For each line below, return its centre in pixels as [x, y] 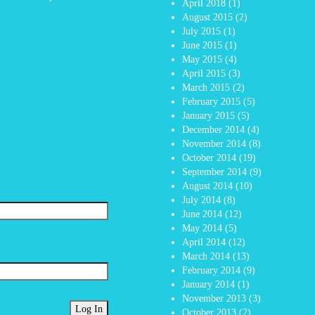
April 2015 [204, 73]
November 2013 [214, 298]
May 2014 [202, 228]
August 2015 [207, 17]
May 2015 [202, 59]
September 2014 [214, 172]
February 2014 [211, 270]
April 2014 [204, 242]
